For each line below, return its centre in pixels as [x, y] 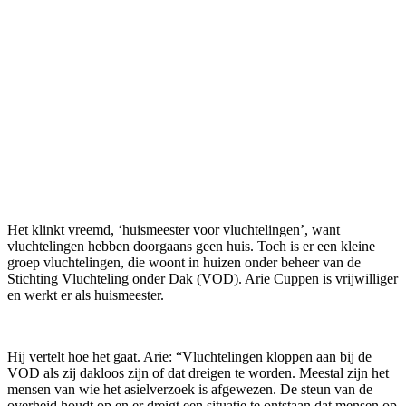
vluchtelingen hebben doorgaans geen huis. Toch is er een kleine [191, 246]
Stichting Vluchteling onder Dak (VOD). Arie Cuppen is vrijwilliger [203, 278]
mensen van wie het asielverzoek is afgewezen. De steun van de [190, 389]
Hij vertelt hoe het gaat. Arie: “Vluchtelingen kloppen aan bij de [189, 356]
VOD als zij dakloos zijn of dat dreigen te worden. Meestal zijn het [198, 372]
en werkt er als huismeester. [86, 295]
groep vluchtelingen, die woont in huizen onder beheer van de [184, 262]
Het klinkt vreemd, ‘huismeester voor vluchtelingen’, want [174, 229]
